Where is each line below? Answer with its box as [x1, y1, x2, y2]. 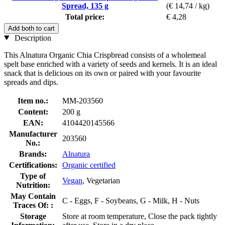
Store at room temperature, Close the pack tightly [62, 211, 217, 220]
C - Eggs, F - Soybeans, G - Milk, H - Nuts [62, 196, 199, 205]
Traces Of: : [13, 200, 53, 209]
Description [12, 33, 51, 42]
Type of [20, 171, 46, 180]
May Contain [10, 191, 56, 200]
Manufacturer [9, 129, 57, 138]
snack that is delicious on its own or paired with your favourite [4, 68, 201, 77]
